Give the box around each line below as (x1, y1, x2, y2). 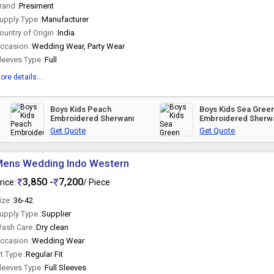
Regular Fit (26, 250, 64, 259)
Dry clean (36, 223, 69, 232)
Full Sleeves (45, 263, 87, 272)
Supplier (42, 209, 72, 218)
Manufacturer (42, 15, 89, 24)
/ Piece (83, 177, 111, 187)
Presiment (19, 1, 54, 10)
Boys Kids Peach (50, 104, 112, 114)
